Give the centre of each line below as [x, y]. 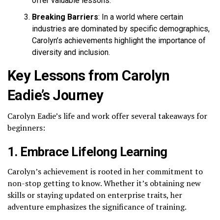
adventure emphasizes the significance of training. [97, 206]
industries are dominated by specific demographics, [121, 28]
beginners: [26, 127]
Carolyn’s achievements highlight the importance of [119, 40]
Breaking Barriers [65, 17]
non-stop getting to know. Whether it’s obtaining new [104, 183]
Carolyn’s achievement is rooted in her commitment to [105, 171]
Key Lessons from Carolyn [89, 75]
